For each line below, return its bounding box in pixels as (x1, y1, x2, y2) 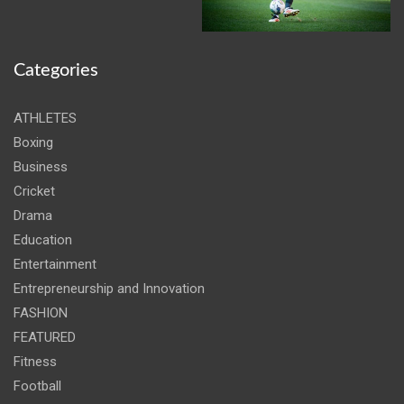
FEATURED (14, 329, 76, 346)
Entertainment (14, 256, 96, 273)
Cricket (14, 183, 55, 200)
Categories (14, 61, 98, 80)
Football (14, 378, 61, 395)
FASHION (14, 305, 68, 322)
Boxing (14, 134, 53, 151)
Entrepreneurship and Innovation (14, 280, 205, 298)
